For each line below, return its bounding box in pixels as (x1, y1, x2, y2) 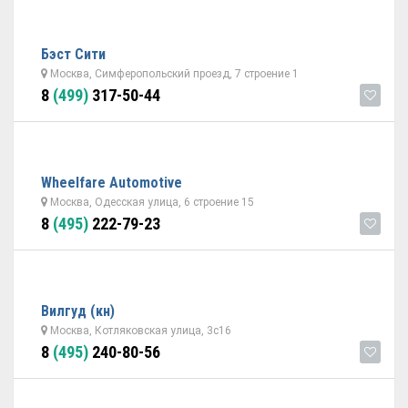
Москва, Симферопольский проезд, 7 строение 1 (47, 67, 299, 80)
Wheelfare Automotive (41, 174, 182, 191)
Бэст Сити (41, 46, 106, 63)
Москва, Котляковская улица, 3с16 (47, 324, 231, 337)
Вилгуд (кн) (41, 302, 115, 320)
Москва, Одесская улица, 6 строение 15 (47, 196, 254, 209)
